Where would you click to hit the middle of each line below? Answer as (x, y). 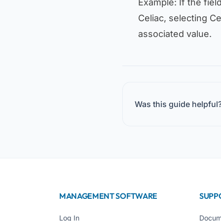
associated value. (175, 34)
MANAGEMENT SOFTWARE (108, 196)
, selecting (187, 18)
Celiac (151, 18)
